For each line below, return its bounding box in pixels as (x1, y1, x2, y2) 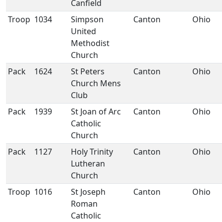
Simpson (71, 14, 104, 25)
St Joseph (71, 186, 106, 197)
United (71, 26, 96, 37)
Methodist (71, 38, 110, 49)
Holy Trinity (71, 146, 113, 157)
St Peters (71, 66, 105, 77)
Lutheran (71, 158, 105, 169)
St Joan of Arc (71, 106, 121, 117)
